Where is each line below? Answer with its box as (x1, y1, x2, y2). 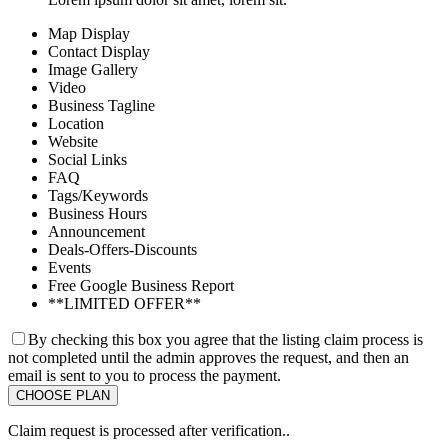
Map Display (48, 24, 130, 42)
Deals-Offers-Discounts (48, 240, 197, 258)
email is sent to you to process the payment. (8, 366, 281, 384)
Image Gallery (48, 60, 138, 78)
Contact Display (48, 42, 150, 60)
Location (48, 114, 104, 132)
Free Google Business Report (48, 276, 234, 294)
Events (48, 258, 91, 276)
